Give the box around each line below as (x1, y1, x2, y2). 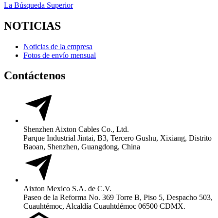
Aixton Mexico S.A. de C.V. (23, 184, 111, 193)
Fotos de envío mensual (23, 51, 96, 59)
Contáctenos (4, 69, 65, 82)
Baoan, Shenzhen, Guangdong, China (23, 143, 140, 151)
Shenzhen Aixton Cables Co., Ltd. (23, 125, 129, 134)
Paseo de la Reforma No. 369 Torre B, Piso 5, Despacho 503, (23, 193, 213, 202)
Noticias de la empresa (23, 42, 92, 51)
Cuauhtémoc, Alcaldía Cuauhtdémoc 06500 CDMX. (23, 202, 185, 211)
